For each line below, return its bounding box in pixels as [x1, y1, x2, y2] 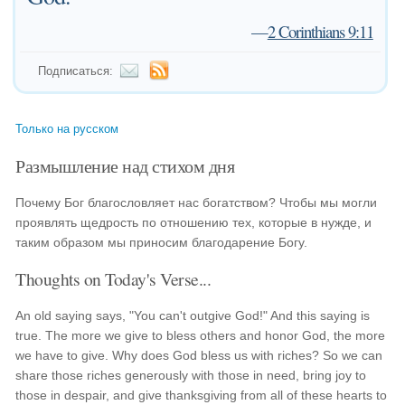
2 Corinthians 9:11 [267, 20, 373, 42]
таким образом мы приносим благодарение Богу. [15, 235, 308, 250]
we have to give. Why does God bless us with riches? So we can [15, 348, 383, 363]
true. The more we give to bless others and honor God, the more [15, 328, 386, 343]
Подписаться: [38, 64, 114, 78]
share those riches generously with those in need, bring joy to [15, 368, 367, 382]
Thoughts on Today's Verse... [15, 267, 212, 290]
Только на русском [15, 122, 119, 136]
